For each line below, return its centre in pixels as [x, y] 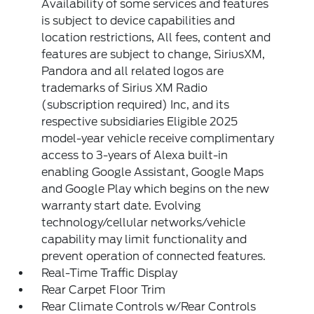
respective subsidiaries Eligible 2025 [140, 122]
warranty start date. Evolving [122, 206]
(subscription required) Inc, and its [136, 105]
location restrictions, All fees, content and [156, 38]
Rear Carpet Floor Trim [104, 290]
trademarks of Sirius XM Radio [125, 88]
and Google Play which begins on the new [156, 189]
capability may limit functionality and [144, 240]
